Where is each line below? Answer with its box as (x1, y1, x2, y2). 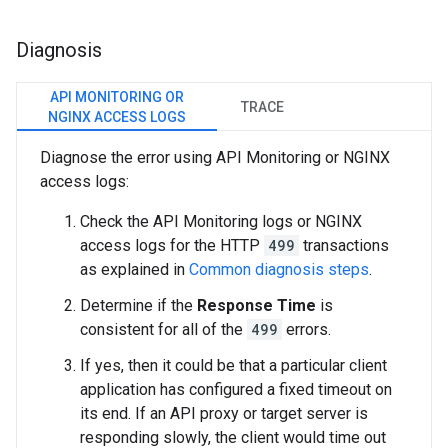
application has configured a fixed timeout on (80, 380, 392, 400)
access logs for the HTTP (80, 236, 264, 256)
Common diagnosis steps (189, 260, 369, 280)
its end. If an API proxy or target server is (80, 404, 368, 424)
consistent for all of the (80, 320, 247, 340)
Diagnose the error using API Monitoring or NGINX (40, 148, 390, 168)
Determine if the (80, 296, 197, 316)
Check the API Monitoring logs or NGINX (80, 212, 362, 232)
